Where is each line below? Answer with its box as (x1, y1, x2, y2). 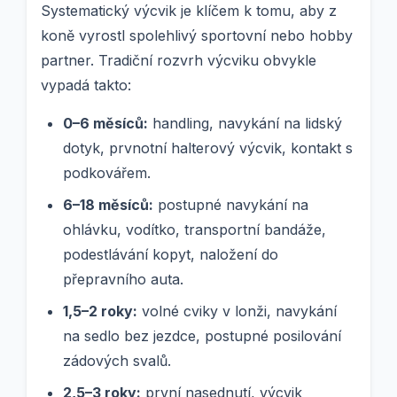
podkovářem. (63, 164, 151, 183)
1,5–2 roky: (63, 302, 137, 321)
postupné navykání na (153, 196, 308, 214)
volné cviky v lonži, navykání (137, 302, 337, 321)
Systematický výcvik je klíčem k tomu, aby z (41, 2, 337, 20)
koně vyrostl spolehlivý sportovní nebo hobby (41, 27, 353, 45)
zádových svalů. (63, 352, 171, 370)
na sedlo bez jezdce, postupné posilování (63, 327, 341, 346)
